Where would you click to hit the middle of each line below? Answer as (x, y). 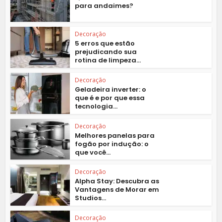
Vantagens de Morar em (117, 190)
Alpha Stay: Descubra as (117, 181)
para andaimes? (104, 6)
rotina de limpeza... (108, 60)
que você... (93, 152)
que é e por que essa (110, 98)
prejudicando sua (106, 52)
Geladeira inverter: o (111, 89)
